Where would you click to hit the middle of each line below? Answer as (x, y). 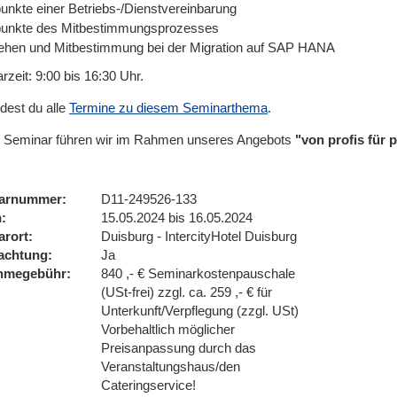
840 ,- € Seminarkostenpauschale (198, 273)
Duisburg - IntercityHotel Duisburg (199, 236)
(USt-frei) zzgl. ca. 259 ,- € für (187, 292)
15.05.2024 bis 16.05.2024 (177, 218)
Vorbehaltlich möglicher (168, 329)
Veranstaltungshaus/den (171, 366)
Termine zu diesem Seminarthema (168, 108)
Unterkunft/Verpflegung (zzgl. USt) (200, 311)
